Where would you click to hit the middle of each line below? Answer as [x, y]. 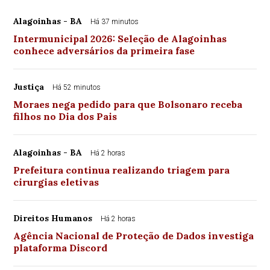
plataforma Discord [61, 247]
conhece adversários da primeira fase [104, 50]
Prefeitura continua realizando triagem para [122, 170]
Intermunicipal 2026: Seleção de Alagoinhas [120, 38]
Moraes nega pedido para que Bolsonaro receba [128, 104]
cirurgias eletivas [56, 182]
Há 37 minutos [115, 21]
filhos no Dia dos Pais [65, 116]
